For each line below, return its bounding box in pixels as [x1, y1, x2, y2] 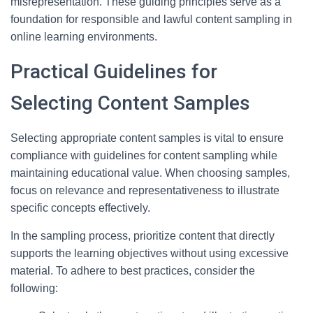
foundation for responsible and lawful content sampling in [10, 13, 292, 25]
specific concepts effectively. [10, 202, 150, 214]
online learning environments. [10, 31, 157, 43]
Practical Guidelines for [10, 60, 217, 83]
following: [10, 282, 58, 294]
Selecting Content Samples [10, 92, 250, 115]
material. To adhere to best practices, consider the [10, 265, 255, 277]
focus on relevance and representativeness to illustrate [10, 184, 279, 196]
